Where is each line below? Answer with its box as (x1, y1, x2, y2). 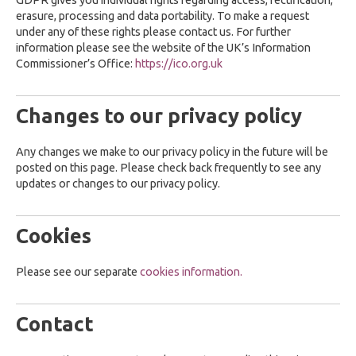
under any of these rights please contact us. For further (16, 25, 291, 38)
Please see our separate (16, 265, 140, 278)
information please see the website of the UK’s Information (16, 41, 311, 54)
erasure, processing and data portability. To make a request (16, 10, 309, 22)
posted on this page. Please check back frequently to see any (16, 161, 321, 174)
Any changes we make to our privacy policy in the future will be (16, 145, 328, 158)
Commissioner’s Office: (16, 57, 135, 70)
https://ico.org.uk (135, 57, 222, 70)
